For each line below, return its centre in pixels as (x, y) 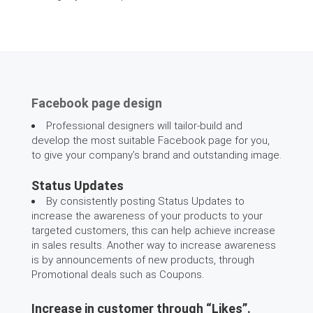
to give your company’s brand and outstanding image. (156, 155)
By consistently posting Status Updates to (145, 201)
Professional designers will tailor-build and (144, 126)
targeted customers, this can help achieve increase (153, 231)
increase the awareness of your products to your (147, 216)
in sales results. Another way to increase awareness (154, 245)
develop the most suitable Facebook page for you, (151, 140)
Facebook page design (97, 103)
